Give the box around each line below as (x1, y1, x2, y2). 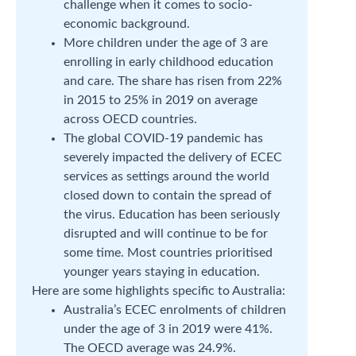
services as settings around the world (64, 170, 269, 183)
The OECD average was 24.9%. (64, 342, 236, 354)
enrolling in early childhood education (64, 56, 273, 68)
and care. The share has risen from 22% (64, 75, 282, 87)
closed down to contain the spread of (64, 189, 272, 202)
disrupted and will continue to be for (64, 227, 268, 240)
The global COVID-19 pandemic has (64, 132, 263, 145)
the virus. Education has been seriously (64, 208, 280, 221)
